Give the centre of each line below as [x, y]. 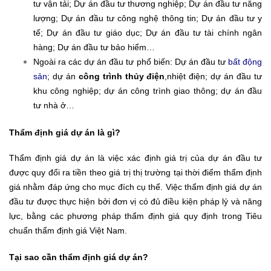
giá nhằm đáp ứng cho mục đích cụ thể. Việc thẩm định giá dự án [135, 187]
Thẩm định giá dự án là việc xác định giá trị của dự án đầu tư [135, 158]
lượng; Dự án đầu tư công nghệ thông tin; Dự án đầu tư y [148, 18]
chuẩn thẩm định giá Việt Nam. [68, 230]
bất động [245, 61]
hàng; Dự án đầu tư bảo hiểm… [94, 47]
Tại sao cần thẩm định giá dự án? [79, 257]
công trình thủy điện [122, 76]
